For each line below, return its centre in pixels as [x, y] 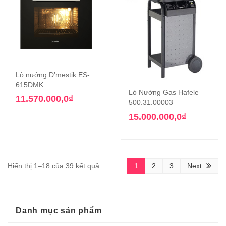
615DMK [30, 85]
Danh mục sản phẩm [59, 210]
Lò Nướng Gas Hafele [164, 92]
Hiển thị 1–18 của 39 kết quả [53, 166]
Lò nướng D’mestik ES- [53, 75]
